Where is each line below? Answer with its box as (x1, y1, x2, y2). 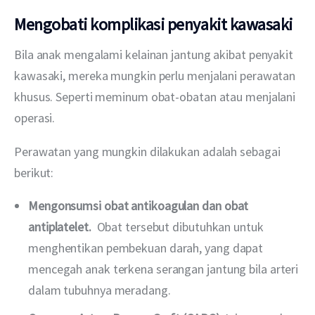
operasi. (14, 110, 56, 127)
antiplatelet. (28, 218, 97, 235)
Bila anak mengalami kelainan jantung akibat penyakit (14, 46, 296, 63)
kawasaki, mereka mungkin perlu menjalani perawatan (14, 67, 299, 84)
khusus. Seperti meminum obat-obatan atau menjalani (14, 89, 299, 105)
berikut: (14, 164, 54, 181)
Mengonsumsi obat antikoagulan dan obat (28, 197, 249, 214)
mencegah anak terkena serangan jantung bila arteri (28, 260, 299, 277)
